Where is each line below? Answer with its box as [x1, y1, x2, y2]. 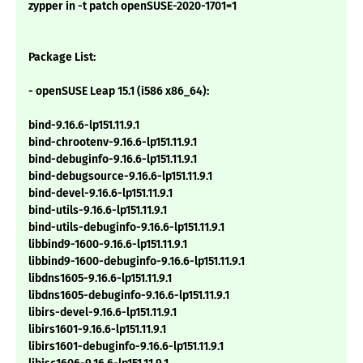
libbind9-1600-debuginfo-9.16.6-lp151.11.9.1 [28, 254, 245, 269]
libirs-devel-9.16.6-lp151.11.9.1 [28, 305, 177, 320]
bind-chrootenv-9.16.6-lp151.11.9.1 [28, 135, 197, 150]
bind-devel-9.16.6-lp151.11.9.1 [28, 186, 173, 201]
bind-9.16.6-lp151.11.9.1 [28, 118, 139, 133]
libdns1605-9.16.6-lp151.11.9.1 [28, 271, 172, 286]
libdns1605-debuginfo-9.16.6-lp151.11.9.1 [28, 288, 229, 303]
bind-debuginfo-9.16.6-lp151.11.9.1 [28, 152, 197, 167]
